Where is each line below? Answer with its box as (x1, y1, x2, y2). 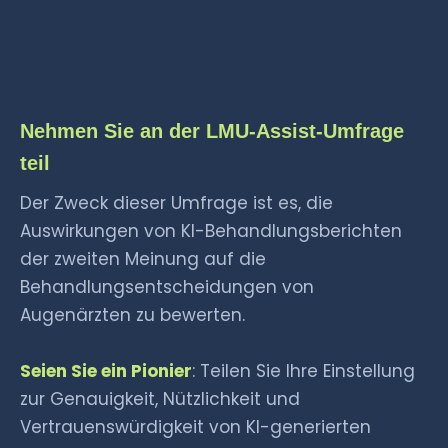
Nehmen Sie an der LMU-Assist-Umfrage (20, 120, 404, 142)
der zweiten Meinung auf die (20, 247, 266, 271)
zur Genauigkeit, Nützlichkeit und (20, 387, 300, 411)
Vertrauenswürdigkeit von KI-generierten (20, 415, 371, 439)
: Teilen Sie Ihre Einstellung (192, 359, 415, 383)
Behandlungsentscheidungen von (20, 275, 314, 299)
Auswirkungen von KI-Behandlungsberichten (20, 219, 402, 243)
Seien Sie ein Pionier (20, 359, 192, 383)
